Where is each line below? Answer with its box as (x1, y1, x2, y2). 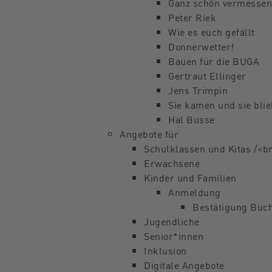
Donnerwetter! (168, 39, 234, 53)
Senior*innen (144, 228, 203, 243)
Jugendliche (144, 214, 200, 228)
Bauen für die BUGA (168, 53, 259, 68)
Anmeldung (168, 185, 221, 199)
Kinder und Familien (144, 170, 237, 185)
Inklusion (144, 243, 187, 257)
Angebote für (120, 126, 178, 141)
